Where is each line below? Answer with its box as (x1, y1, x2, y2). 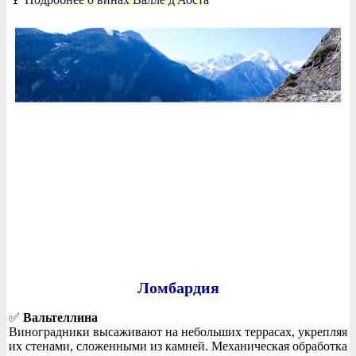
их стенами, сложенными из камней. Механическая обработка (9, 339, 347, 353)
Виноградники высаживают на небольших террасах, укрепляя (9, 324, 347, 339)
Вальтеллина (23, 310, 98, 324)
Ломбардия (137, 279, 219, 297)
